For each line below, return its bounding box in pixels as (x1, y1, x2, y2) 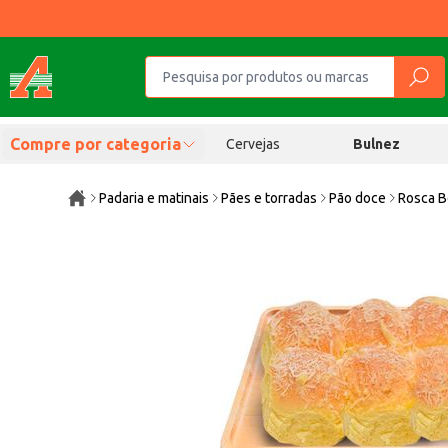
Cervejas (225, 136, 280, 152)
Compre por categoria (10, 135, 181, 153)
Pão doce (329, 190, 387, 206)
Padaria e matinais (99, 190, 210, 206)
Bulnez (353, 136, 401, 152)
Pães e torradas (221, 190, 318, 206)
